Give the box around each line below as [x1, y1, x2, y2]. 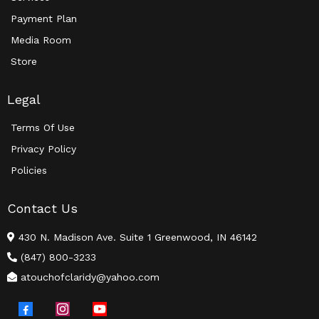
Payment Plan [11, 12, 77, 24]
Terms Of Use [11, 121, 75, 133]
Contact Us [7, 200, 78, 216]
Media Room [11, 33, 71, 46]
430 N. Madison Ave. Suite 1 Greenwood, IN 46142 [19, 231, 257, 243]
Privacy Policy [11, 142, 76, 155]
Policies [11, 164, 47, 176]
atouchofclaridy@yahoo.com [21, 271, 159, 283]
